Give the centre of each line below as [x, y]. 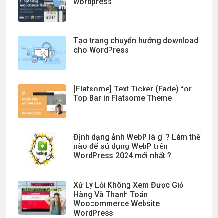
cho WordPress [101, 50]
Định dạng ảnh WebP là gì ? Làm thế [137, 137]
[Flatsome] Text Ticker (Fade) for [132, 89]
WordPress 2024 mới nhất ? [122, 155]
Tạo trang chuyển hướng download [136, 41]
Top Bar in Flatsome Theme [122, 98]
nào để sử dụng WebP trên [120, 146]
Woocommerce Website [116, 204]
